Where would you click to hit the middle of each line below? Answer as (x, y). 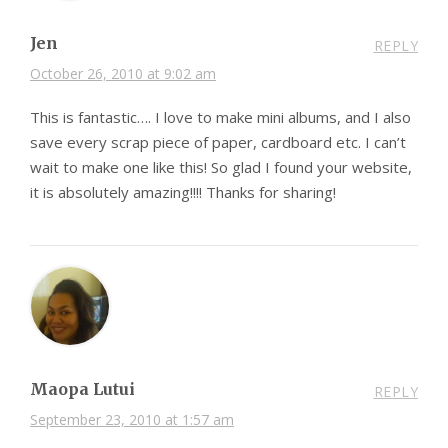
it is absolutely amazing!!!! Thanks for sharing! (183, 191)
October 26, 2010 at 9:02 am (123, 73)
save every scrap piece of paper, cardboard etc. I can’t (218, 141)
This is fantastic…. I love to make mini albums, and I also (220, 116)
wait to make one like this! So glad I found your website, (221, 166)
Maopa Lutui (82, 388)
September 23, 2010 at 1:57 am (132, 419)
